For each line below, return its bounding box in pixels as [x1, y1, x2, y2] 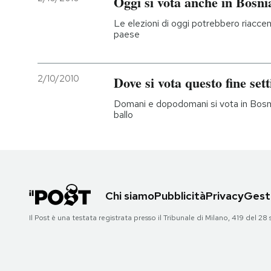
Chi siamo [105, 188, 154, 203]
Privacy [206, 188, 244, 203]
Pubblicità [154, 188, 206, 203]
